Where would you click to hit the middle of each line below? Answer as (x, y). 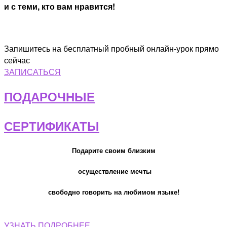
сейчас (17, 60)
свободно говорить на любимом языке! (113, 192)
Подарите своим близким (113, 150)
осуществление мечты (113, 171)
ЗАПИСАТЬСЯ (32, 71)
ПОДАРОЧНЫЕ (49, 96)
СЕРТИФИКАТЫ (52, 125)
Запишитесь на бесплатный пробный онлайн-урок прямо (111, 48)
